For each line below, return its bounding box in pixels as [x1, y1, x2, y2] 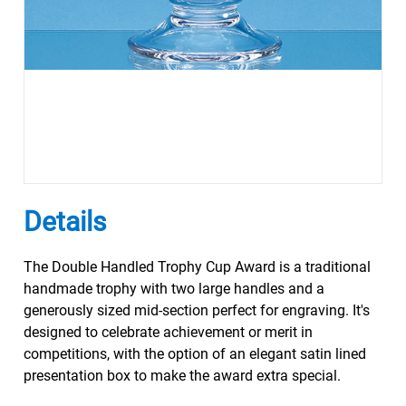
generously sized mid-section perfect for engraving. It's [23, 302, 370, 319]
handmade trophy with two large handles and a [23, 280, 324, 297]
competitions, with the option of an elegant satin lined [23, 345, 366, 362]
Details [23, 206, 106, 237]
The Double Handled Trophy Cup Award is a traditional [23, 258, 371, 275]
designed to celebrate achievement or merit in [23, 324, 313, 341]
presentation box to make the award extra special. [23, 367, 341, 384]
